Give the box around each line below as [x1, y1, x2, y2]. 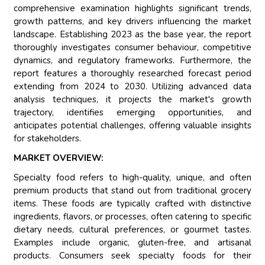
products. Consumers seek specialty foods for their [14, 250, 251, 262]
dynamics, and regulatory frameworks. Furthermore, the [14, 54, 251, 67]
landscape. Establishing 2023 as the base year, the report [14, 28, 251, 41]
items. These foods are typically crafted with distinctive [14, 198, 251, 210]
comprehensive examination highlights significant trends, [14, 2, 251, 15]
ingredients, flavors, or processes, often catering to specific [14, 211, 251, 223]
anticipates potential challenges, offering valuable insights [14, 119, 251, 132]
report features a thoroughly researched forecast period [14, 67, 251, 80]
